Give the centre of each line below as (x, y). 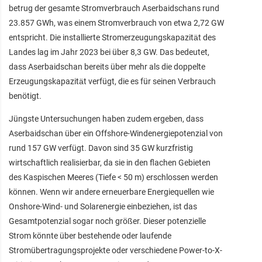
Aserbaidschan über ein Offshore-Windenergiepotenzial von (116, 133)
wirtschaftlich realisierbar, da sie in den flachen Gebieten (110, 162)
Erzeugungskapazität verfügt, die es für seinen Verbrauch (112, 81)
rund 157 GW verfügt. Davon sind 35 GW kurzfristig (101, 148)
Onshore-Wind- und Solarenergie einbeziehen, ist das (103, 206)
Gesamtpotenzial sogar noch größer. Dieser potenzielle (107, 221)
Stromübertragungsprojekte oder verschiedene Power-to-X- (116, 250)
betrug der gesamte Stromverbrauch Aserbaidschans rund (114, 8)
